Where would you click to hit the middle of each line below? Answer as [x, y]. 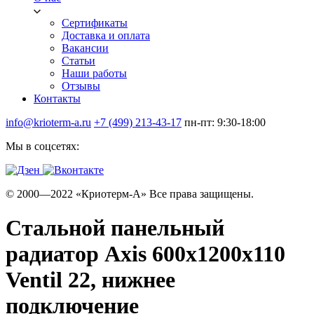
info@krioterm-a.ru [48, 122]
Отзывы [81, 86]
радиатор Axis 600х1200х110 [145, 254]
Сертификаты [95, 23]
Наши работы [94, 73]
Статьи [78, 61]
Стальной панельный [115, 228]
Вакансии [85, 48]
